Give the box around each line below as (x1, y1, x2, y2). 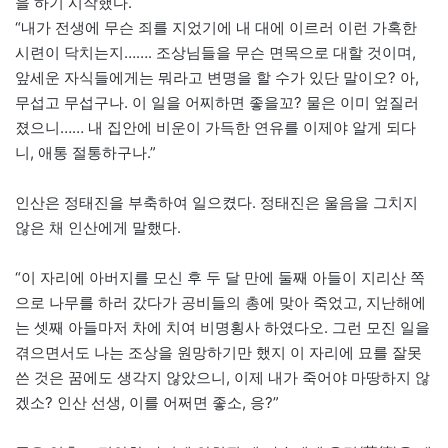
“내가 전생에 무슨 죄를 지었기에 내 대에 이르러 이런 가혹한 (15, 18, 417, 38)
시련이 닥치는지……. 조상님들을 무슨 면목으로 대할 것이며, (15, 43, 416, 63)
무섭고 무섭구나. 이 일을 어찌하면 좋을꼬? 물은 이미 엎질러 (15, 93, 419, 113)
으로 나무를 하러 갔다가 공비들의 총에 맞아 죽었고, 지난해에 (15, 293, 426, 313)
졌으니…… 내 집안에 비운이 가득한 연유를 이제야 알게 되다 (15, 118, 416, 138)
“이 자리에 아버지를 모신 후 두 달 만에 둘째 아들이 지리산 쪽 (15, 268, 425, 288)
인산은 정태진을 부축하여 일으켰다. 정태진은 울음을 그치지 (15, 193, 418, 213)
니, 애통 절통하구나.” (15, 143, 156, 163)
